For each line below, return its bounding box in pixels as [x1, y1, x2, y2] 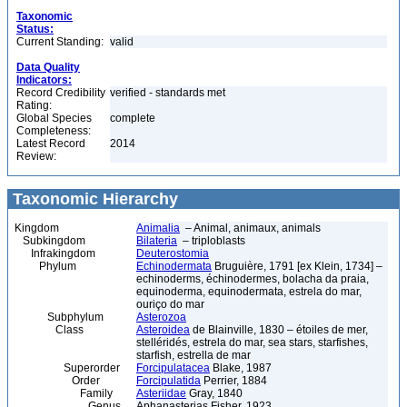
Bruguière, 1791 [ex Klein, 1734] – [212, 260, 382, 273]
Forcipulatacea [136, 362, 210, 374]
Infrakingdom [15, 247, 95, 260]
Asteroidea [136, 323, 190, 336]
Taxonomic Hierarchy [8, 190, 178, 208]
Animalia [136, 222, 180, 234]
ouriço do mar [136, 298, 204, 311]
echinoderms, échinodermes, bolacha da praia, [136, 273, 369, 285]
